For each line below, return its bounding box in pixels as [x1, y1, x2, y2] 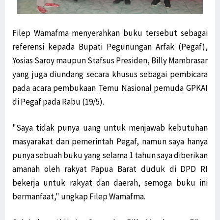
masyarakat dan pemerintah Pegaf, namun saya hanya [12, 136, 208, 147]
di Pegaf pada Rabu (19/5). [12, 96, 104, 108]
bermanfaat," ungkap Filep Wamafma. [12, 191, 145, 202]
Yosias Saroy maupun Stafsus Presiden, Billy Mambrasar [12, 55, 208, 66]
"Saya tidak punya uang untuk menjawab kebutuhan [12, 122, 208, 134]
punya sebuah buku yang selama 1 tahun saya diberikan [12, 150, 208, 161]
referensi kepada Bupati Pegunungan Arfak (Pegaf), [12, 41, 208, 53]
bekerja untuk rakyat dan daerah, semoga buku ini [12, 177, 208, 189]
